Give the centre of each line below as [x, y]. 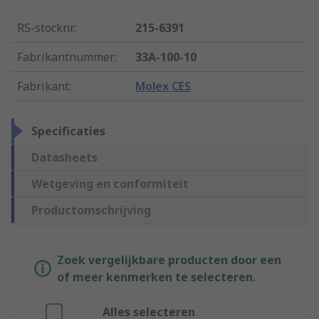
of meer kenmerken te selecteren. [156, 277]
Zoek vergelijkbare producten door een [169, 260]
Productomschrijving [91, 210]
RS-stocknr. [46, 28]
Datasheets [64, 158]
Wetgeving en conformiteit [110, 184]
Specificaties [68, 131]
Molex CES [163, 87]
